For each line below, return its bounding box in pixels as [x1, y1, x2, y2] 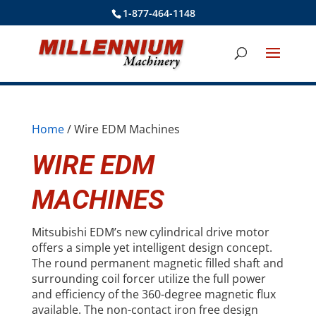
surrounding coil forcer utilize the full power [31, 271, 266, 286]
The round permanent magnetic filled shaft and [31, 255, 284, 271]
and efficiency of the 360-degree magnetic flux [31, 286, 276, 302]
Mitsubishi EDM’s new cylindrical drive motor [31, 224, 269, 240]
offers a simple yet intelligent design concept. [31, 240, 272, 255]
